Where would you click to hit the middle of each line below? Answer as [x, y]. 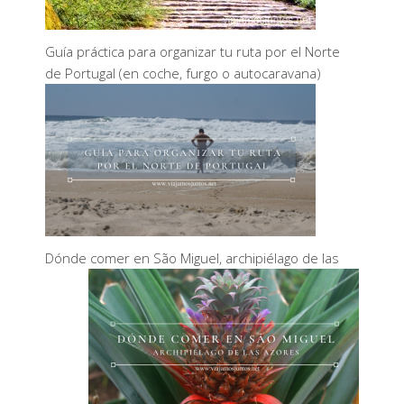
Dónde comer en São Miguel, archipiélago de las [192, 258]
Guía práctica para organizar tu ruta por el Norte [193, 51]
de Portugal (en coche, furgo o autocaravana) [183, 73]
